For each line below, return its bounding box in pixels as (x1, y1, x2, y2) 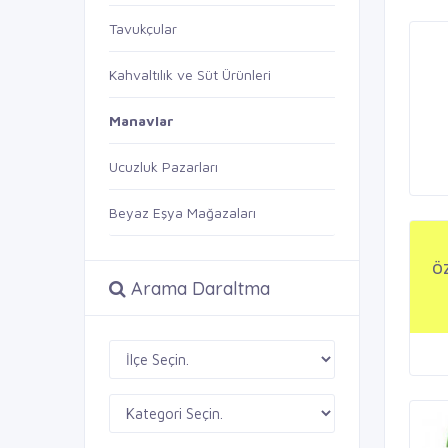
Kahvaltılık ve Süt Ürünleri (109, 66, 271, 83)
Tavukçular (109, 20, 177, 37)
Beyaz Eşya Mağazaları (109, 204, 256, 221)
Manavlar (109, 112, 174, 129)
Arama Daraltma (126, 276, 270, 300)
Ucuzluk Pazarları (109, 158, 218, 175)
